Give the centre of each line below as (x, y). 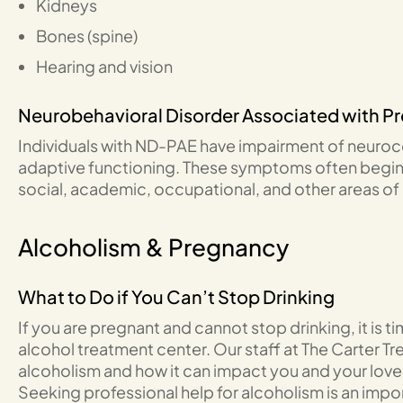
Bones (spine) (87, 36)
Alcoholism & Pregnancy (153, 247)
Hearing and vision (104, 66)
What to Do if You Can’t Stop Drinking (176, 296)
